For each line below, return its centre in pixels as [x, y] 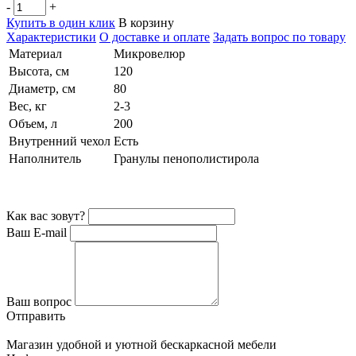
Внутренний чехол [60, 141]
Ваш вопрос [39, 302]
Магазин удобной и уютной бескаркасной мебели [141, 345]
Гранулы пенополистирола [186, 159]
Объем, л [33, 124]
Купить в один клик [61, 23]
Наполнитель [45, 159]
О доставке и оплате [155, 37]
